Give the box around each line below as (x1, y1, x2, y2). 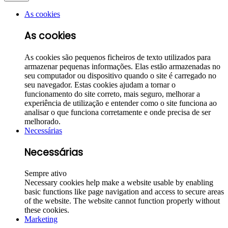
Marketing (24, 215, 58, 224)
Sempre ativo (24, 169, 67, 178)
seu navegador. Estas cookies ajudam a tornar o (24, 80, 176, 89)
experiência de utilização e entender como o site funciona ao (24, 98, 217, 107)
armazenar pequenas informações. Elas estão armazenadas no (24, 62, 220, 71)
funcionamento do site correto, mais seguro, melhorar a (24, 89, 200, 98)
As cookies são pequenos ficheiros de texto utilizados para (24, 52, 211, 62)
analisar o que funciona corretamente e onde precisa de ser (24, 107, 211, 117)
